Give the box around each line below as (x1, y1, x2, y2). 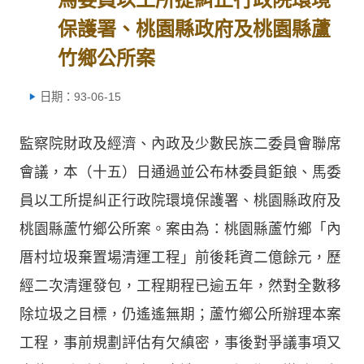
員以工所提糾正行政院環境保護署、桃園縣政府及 (19, 192, 341, 209)
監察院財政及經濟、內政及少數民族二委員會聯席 (19, 135, 341, 152)
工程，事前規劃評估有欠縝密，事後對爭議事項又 (19, 334, 341, 351)
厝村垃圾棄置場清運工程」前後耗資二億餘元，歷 (19, 249, 341, 266)
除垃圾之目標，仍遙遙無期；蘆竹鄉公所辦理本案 (19, 305, 341, 323)
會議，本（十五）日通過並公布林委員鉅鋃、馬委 (19, 163, 341, 180)
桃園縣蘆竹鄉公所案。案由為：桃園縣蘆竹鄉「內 (19, 220, 341, 237)
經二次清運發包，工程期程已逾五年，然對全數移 (19, 277, 341, 294)
